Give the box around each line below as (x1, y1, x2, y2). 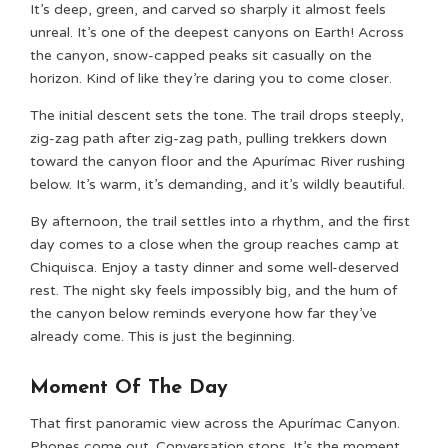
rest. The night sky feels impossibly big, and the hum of (30, 282, 397, 299)
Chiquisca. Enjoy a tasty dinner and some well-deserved (30, 259, 399, 276)
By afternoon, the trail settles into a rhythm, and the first (30, 213, 410, 230)
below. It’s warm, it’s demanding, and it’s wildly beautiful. (30, 176, 409, 193)
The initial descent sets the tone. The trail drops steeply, (30, 107, 404, 124)
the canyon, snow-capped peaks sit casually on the (30, 47, 372, 64)
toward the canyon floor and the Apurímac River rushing (30, 153, 405, 170)
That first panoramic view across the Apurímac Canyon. (30, 415, 400, 432)
